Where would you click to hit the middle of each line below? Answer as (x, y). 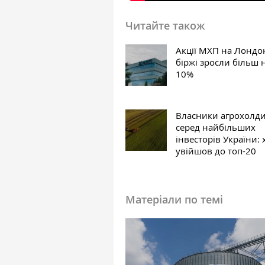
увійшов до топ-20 (216, 151)
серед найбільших (216, 127)
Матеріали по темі (174, 200)
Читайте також (165, 26)
